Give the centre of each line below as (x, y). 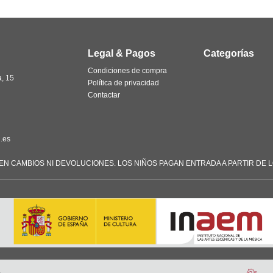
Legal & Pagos (122, 53)
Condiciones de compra (127, 71)
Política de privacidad (123, 83)
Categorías (229, 53)
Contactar (104, 95)
